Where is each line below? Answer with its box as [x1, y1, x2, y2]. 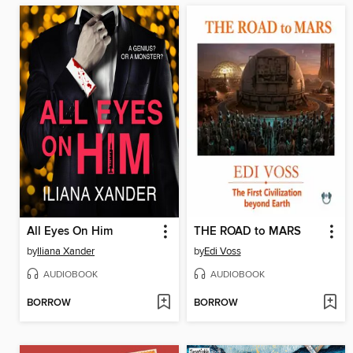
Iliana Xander [37, 244, 95, 258]
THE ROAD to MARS [193, 224, 301, 239]
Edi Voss [203, 244, 241, 258]
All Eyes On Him [27, 224, 113, 239]
